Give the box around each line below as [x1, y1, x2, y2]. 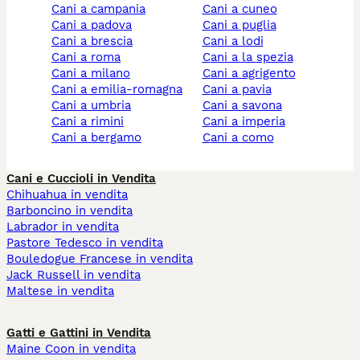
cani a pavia [210, 82, 272, 97]
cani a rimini [59, 114, 124, 129]
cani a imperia [210, 114, 285, 129]
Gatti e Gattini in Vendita [6, 325, 151, 341]
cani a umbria [59, 98, 131, 113]
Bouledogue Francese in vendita [6, 252, 193, 267]
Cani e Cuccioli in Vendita [6, 171, 156, 186]
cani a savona [210, 98, 282, 113]
